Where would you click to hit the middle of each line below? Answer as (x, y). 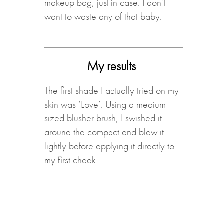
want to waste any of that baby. (103, 17)
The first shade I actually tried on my (111, 90)
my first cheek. (72, 160)
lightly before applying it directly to (109, 146)
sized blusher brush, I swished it (103, 118)
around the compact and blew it (104, 132)
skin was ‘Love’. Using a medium (105, 104)
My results (111, 66)
